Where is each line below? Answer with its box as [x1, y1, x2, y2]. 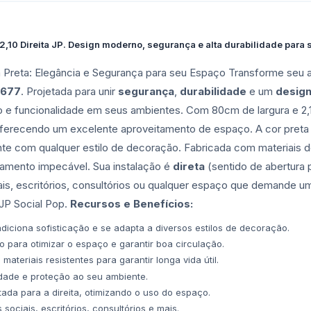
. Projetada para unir [21, 85, 118, 98]
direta [173, 160, 205, 173]
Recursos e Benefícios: [70, 197, 193, 210]
